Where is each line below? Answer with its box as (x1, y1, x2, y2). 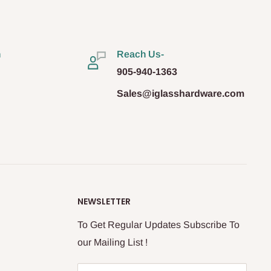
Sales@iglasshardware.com (116, 88, 244, 99)
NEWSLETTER (77, 195, 131, 207)
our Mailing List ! (77, 237, 148, 247)
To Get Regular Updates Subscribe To (77, 219, 240, 230)
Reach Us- (116, 48, 164, 59)
